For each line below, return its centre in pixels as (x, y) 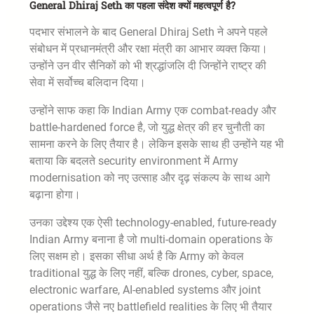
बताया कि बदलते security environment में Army (134, 161)
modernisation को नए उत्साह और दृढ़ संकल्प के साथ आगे (150, 177)
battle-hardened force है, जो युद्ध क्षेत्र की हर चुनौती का (147, 127)
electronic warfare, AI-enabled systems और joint (145, 289)
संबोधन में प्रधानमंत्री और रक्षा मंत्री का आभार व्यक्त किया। (149, 48)
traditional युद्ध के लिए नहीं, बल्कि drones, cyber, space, (151, 273)
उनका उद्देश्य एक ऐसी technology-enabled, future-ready (153, 222)
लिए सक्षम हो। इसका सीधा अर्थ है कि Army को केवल (137, 256)
